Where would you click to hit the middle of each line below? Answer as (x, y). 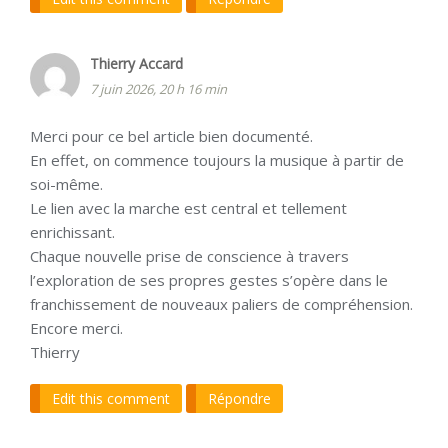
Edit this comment (111, 399)
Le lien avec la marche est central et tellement (188, 208)
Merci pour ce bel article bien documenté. (171, 136)
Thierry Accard (136, 64)
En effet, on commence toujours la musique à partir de (217, 160)
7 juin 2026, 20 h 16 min (158, 89)
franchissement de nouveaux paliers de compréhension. (221, 304)
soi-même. (66, 184)
